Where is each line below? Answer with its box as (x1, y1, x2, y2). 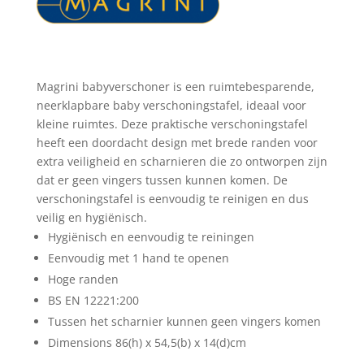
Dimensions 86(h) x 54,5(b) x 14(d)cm (47, 334, 246, 350)
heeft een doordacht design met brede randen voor (36, 134, 318, 150)
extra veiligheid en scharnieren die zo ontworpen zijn (36, 153, 327, 169)
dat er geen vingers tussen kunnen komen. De (36, 171, 288, 188)
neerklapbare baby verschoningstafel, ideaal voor (36, 97, 306, 113)
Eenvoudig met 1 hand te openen (47, 249, 229, 266)
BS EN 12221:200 (47, 292, 139, 308)
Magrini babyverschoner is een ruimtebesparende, (36, 78, 314, 94)
